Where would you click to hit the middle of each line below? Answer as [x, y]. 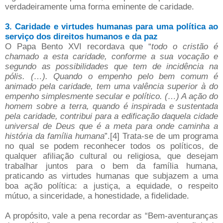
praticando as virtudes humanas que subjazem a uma [111, 176]
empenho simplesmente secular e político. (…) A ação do [111, 96]
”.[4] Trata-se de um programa [161, 136]
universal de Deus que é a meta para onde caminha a [111, 126]
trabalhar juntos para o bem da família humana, [111, 166]
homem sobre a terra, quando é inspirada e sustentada [111, 106]
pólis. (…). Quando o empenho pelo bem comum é [111, 76]
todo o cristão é [185, 47]
